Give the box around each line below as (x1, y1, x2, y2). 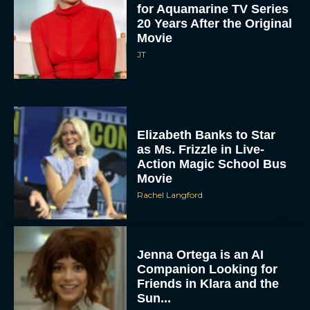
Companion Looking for (137, 262, 278, 276)
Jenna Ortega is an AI (137, 247, 264, 262)
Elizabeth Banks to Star (137, 127, 276, 142)
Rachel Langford (137, 189, 203, 200)
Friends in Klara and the (137, 276, 280, 291)
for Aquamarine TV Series (137, 1, 289, 16)
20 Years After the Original (137, 16, 293, 30)
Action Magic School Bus (137, 156, 287, 171)
